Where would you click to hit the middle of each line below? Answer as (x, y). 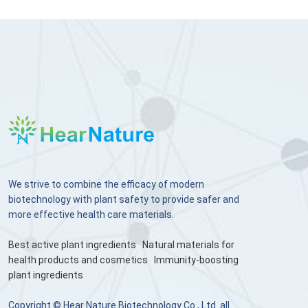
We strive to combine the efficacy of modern (106, 185)
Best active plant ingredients (72, 245)
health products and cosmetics (78, 260)
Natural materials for (188, 245)
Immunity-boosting (196, 260)
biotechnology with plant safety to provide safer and (124, 200)
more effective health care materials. (91, 215)
